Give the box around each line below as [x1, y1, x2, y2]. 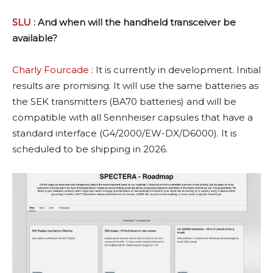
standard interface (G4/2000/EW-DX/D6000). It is [12, 127, 236, 140]
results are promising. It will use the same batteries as [12, 80, 258, 92]
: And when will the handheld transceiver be [31, 16, 236, 29]
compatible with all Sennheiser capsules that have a [12, 112, 253, 124]
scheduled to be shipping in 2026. [12, 143, 168, 155]
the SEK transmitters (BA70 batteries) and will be [12, 96, 236, 108]
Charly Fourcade [12, 64, 89, 76]
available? [12, 32, 57, 44]
